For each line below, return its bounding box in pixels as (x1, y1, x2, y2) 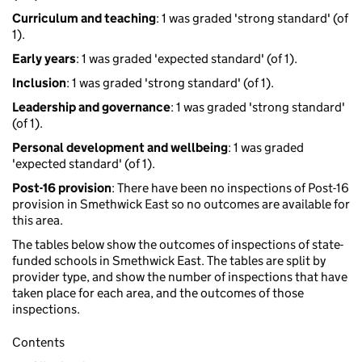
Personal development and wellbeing (12, 140, 228, 156)
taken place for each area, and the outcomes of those (12, 285, 304, 301)
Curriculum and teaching (12, 11, 156, 27)
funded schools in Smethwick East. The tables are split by (12, 253, 326, 269)
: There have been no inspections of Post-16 (112, 180, 349, 196)
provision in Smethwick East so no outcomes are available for (12, 196, 350, 213)
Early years (12, 51, 76, 67)
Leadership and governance (12, 99, 170, 116)
